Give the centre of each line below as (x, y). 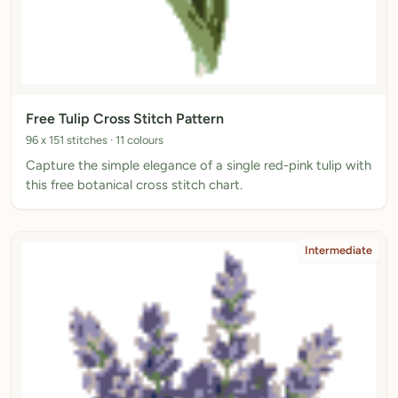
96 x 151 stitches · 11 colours (95, 139)
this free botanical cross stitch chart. (134, 184)
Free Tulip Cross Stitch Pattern (125, 118)
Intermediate (338, 250)
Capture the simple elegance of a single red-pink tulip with (199, 165)
